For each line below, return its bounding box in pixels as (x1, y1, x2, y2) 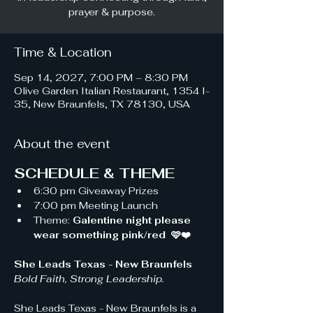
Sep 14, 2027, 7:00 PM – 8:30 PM (14, 71, 188, 84)
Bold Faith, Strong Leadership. (14, 272, 164, 285)
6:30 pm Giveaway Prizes (34, 184, 161, 197)
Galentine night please (73, 214, 194, 226)
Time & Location (14, 45, 112, 60)
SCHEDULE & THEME (14, 164, 175, 182)
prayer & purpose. (68, 6, 155, 18)
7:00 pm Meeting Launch (34, 199, 158, 212)
